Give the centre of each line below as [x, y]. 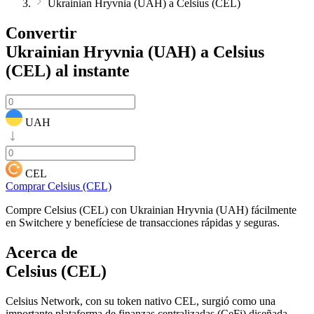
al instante [90, 70]
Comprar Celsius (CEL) [59, 186]
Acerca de [42, 252]
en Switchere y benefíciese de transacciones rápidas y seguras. [143, 222]
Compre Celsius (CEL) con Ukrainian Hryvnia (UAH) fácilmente [151, 210]
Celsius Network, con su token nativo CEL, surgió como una [141, 301]
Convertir [41, 33]
